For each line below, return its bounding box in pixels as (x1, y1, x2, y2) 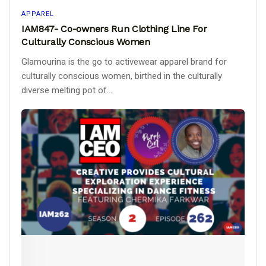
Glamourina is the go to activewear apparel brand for (21, 56, 227, 67)
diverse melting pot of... (21, 84, 112, 96)
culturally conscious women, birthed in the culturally (21, 70, 222, 81)
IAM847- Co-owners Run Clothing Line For (21, 23, 207, 34)
